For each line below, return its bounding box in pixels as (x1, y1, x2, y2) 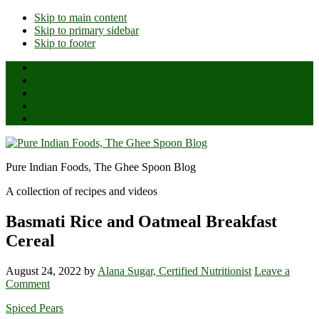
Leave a (254, 264, 290, 277)
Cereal (6, 231, 55, 250)
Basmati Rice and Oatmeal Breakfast (6, 211, 277, 231)
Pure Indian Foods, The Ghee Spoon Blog (6, 161, 196, 173)
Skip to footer (34, 37, 95, 49)
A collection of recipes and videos (6, 185, 157, 197)
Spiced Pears (6, 301, 63, 314)
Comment (6, 277, 50, 290)
